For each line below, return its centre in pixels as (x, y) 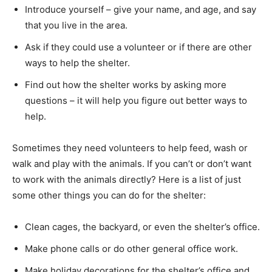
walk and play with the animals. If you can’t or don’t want (132, 163)
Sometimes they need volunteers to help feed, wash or (130, 148)
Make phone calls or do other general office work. (131, 248)
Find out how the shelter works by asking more (126, 84)
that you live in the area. (76, 25)
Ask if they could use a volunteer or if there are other (138, 47)
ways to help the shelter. (77, 63)
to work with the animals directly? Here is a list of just (127, 179)
